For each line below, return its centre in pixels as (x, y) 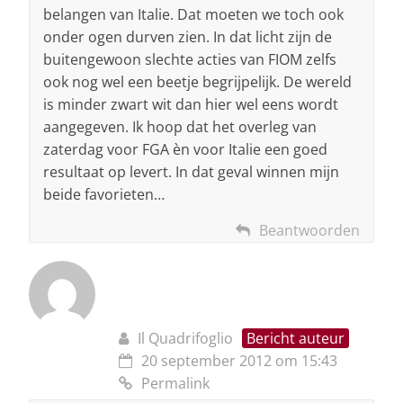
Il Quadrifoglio (185, 339)
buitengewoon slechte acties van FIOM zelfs (190, 60)
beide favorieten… (104, 195)
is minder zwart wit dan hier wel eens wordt (191, 105)
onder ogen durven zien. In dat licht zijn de (188, 37)
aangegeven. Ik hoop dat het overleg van (180, 127)
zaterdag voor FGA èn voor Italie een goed (185, 150)
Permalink (175, 384)
